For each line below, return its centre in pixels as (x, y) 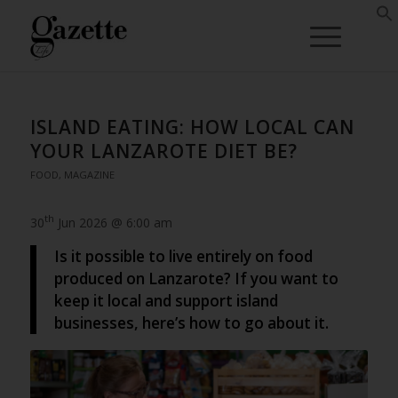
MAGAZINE (89, 175)
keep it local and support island (166, 301)
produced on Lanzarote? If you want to (196, 279)
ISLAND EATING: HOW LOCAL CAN (192, 127)
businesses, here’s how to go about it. (191, 323)
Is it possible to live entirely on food (183, 257)
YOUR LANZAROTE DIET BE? (163, 151)
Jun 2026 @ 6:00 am (113, 222)
